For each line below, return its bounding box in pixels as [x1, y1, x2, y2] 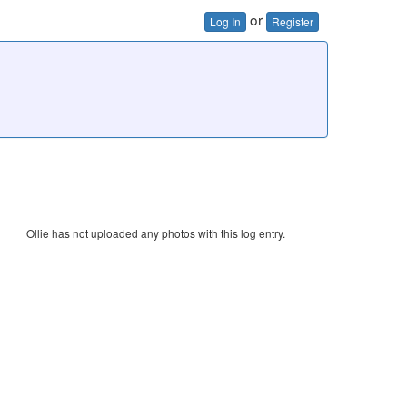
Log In [210, 13, 241, 29]
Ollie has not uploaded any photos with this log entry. [25, 224, 285, 241]
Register [272, 13, 313, 29]
